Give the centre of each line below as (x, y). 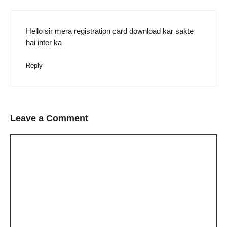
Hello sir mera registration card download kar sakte (110, 31)
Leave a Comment (49, 118)
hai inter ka (44, 43)
